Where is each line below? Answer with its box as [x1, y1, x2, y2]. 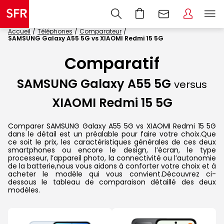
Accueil [8, 27, 30, 35]
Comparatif [64, 52, 159, 75]
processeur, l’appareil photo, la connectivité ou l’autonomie [8, 152, 216, 163]
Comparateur [79, 27, 121, 35]
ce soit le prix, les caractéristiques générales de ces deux [8, 136, 216, 147]
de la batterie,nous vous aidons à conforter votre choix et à [8, 160, 216, 171]
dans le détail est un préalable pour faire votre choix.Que [8, 128, 216, 139]
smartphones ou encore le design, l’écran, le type [8, 144, 216, 155]
